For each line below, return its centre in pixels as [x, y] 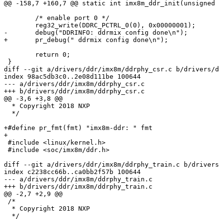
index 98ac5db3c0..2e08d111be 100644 [72, 77]
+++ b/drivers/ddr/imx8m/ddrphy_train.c [78, 187]
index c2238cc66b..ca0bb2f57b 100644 [72, 172]
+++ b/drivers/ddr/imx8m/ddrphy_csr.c [74, 91]
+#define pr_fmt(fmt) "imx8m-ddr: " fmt [78, 128]
